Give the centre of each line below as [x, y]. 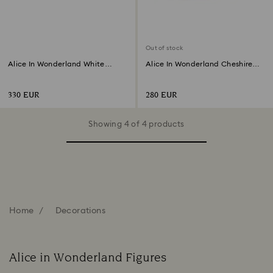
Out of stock [164, 48]
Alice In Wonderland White [56, 64]
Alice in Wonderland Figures [88, 258]
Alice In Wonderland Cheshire [199, 64]
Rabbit [21, 73]
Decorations [80, 211]
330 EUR [24, 95]
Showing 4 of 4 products [136, 125]
